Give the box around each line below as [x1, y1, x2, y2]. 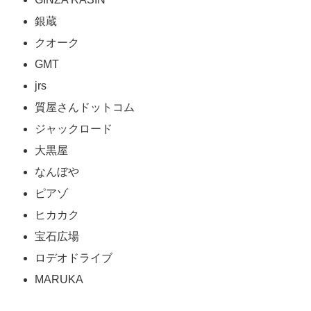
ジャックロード [35, 123, 112, 135]
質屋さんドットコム [35, 101, 135, 114]
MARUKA [35, 274, 83, 286]
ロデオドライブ [35, 252, 112, 264]
